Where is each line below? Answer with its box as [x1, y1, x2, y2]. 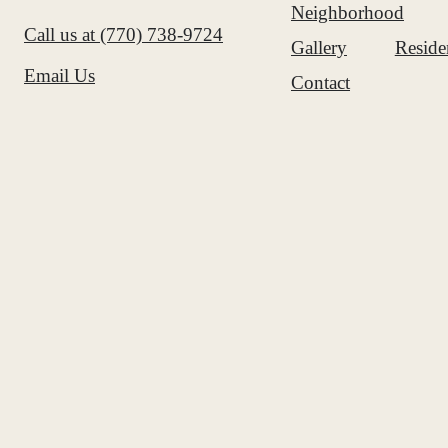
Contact [291, 71, 350, 93]
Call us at [24, 23, 95, 45]
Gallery [291, 36, 347, 58]
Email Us [24, 64, 95, 86]
